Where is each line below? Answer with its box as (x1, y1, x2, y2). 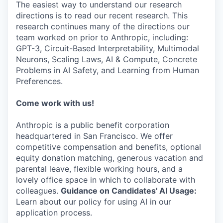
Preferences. (16, 76, 63, 87)
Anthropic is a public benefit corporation (16, 120, 169, 130)
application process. (16, 208, 92, 218)
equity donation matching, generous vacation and (16, 153, 203, 163)
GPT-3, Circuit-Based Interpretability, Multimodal (16, 43, 199, 54)
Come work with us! (16, 98, 94, 109)
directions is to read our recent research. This (16, 10, 188, 21)
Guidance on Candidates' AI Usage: (61, 186, 197, 196)
